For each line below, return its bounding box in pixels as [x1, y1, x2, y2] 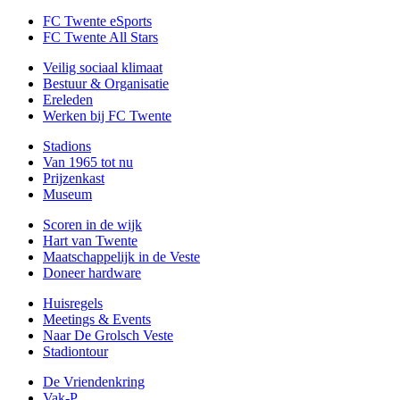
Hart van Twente [43, 232, 137, 248]
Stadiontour [43, 343, 108, 359]
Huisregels [43, 295, 103, 311]
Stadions [43, 137, 91, 154]
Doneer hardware [43, 264, 141, 280]
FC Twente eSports [43, 12, 152, 29]
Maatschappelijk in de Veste [43, 248, 200, 264]
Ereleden [43, 91, 93, 107]
